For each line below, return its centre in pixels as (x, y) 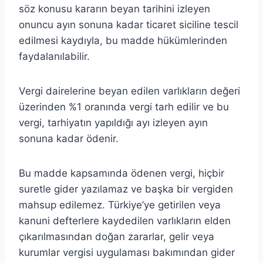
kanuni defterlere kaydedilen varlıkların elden (125, 220)
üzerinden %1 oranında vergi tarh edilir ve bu (124, 107)
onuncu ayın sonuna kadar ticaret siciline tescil (129, 24)
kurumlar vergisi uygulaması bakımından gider (127, 252)
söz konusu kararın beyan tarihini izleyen (114, 9)
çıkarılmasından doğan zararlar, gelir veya (117, 236)
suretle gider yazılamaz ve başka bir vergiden (126, 189)
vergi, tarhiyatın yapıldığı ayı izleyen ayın (113, 122)
